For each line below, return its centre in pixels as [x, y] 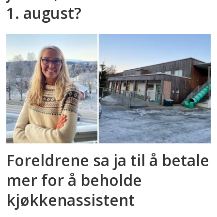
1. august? [44, 13]
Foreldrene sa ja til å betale [108, 160]
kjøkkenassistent [71, 200]
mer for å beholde [74, 180]
